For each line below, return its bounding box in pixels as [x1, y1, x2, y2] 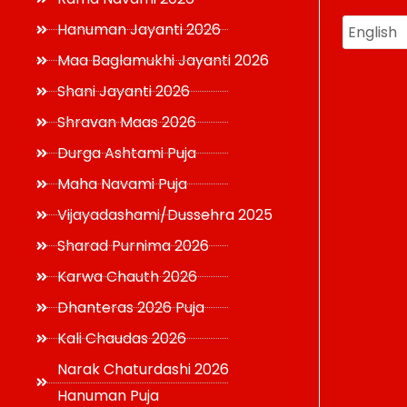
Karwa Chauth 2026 [56, 266, 197, 287]
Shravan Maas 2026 [56, 112, 196, 133]
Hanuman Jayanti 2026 [56, 19, 221, 40]
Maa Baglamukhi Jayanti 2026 [56, 50, 269, 71]
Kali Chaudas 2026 [56, 328, 186, 349]
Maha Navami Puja [56, 174, 187, 194]
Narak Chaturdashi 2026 [56, 359, 229, 380]
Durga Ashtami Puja [56, 143, 196, 164]
